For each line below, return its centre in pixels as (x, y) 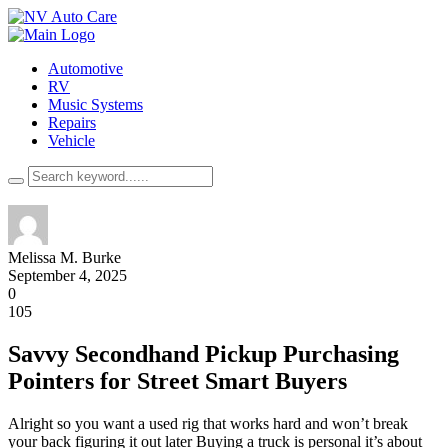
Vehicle (71, 140)
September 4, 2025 (67, 275)
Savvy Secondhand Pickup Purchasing (203, 353)
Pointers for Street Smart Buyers (177, 380)
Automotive (85, 68)
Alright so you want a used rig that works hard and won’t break (208, 423)
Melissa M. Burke (64, 257)
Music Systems (95, 104)
